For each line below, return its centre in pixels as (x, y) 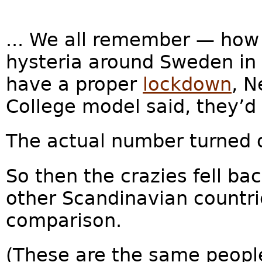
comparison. (64, 220)
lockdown (187, 85)
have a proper (74, 85)
